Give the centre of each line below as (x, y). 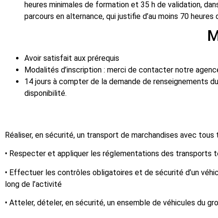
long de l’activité (33, 184)
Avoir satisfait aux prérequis (72, 58)
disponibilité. (45, 93)
